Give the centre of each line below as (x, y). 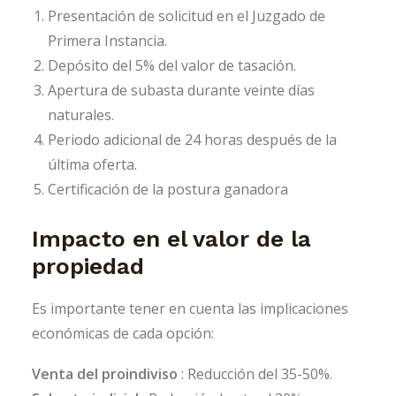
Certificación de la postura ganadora (168, 190)
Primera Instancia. (107, 41)
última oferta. (92, 165)
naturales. (81, 115)
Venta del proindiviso (105, 374)
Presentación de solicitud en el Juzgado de (187, 16)
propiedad (88, 267)
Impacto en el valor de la (171, 239)
